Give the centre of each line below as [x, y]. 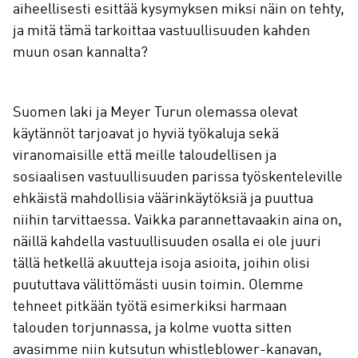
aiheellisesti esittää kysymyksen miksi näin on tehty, [179, 10]
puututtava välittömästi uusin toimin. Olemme [158, 285]
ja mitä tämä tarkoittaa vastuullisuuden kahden [161, 31]
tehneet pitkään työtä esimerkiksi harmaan [150, 307]
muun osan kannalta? [80, 53]
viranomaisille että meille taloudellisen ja [145, 156]
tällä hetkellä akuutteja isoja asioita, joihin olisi [161, 264]
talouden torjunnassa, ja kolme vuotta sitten [152, 328]
